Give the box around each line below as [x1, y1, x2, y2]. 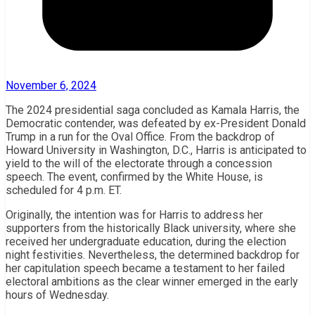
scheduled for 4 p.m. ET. [6, 183, 122, 197]
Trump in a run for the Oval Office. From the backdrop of [6, 129, 275, 143]
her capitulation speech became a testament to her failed [6, 261, 285, 275]
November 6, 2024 [6, 78, 96, 92]
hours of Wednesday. [6, 288, 109, 302]
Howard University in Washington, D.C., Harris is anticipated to [6, 143, 307, 157]
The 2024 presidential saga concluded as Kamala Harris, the [6, 103, 300, 117]
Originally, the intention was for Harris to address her [6, 207, 263, 221]
